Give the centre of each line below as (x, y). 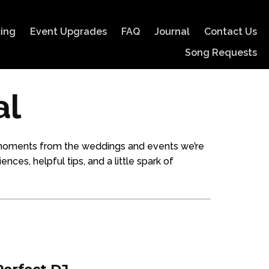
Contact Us (231, 32)
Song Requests (221, 53)
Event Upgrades (69, 32)
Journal (172, 32)
